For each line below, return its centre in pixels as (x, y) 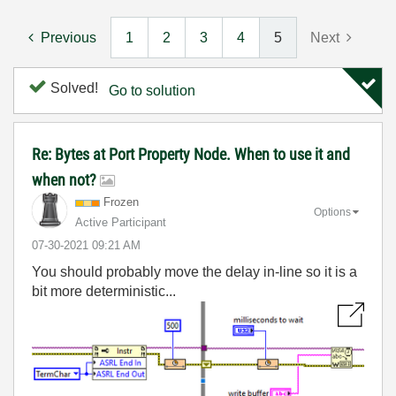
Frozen (121, 202)
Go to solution (152, 91)
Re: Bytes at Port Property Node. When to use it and (191, 154)
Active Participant (121, 222)
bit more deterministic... (104, 291)
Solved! (72, 88)
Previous (69, 38)
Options (332, 212)
